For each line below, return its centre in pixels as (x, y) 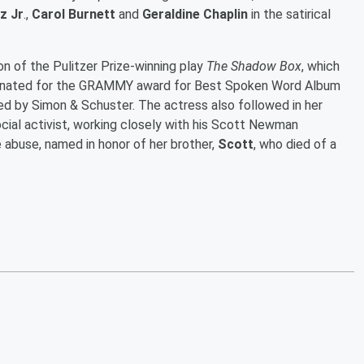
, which (321, 66)
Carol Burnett (74, 14)
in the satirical (289, 14)
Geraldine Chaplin (195, 14)
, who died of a (295, 144)
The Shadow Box (254, 66)
